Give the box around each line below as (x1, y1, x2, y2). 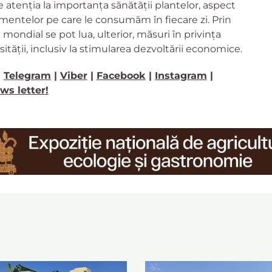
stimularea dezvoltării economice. (77, 43, 242, 55)
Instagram (154, 70, 207, 82)
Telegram (3, 70, 51, 82)
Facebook (96, 70, 146, 82)
